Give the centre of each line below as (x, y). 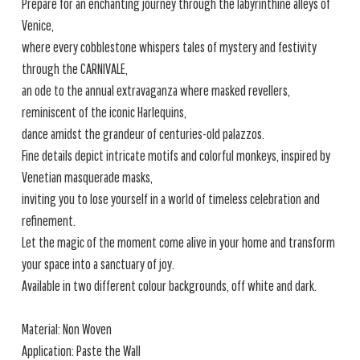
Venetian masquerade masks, (87, 177)
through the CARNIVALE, (75, 69)
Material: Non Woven (67, 329)
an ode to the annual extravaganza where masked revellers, (156, 90)
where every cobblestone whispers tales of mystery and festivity (169, 47)
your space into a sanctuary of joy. (98, 264)
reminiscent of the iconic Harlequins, (104, 112)
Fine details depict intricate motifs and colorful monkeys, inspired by (176, 155)
